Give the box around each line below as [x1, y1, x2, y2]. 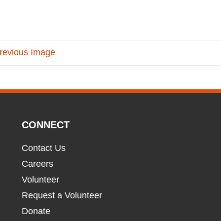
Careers [21, 159, 53, 169]
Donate [21, 206, 50, 216]
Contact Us [21, 143, 66, 153]
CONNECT [21, 119, 70, 130]
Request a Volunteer [21, 190, 102, 200]
